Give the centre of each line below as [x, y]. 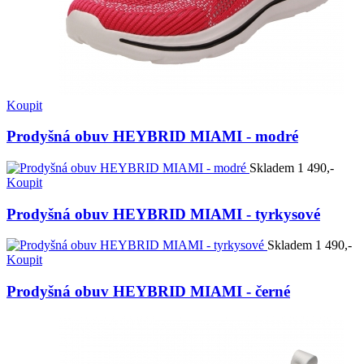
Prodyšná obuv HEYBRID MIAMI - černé [148, 292]
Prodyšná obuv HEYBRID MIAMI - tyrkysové [163, 214]
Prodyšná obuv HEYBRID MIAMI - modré [152, 136]
